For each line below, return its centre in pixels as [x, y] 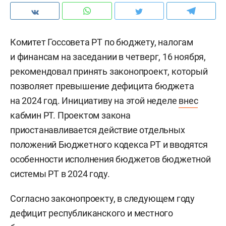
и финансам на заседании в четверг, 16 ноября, [108, 57]
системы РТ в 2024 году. [60, 174]
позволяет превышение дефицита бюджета [102, 86]
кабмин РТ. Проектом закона [70, 115]
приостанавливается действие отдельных [98, 130]
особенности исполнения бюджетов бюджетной [110, 159]
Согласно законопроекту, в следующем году [102, 199]
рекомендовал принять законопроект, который [109, 71]
